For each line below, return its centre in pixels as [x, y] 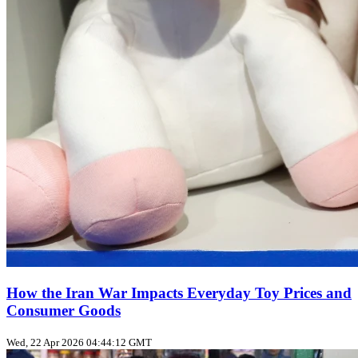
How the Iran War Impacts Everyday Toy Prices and [179, 293]
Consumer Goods [64, 311]
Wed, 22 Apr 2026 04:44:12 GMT [79, 342]
